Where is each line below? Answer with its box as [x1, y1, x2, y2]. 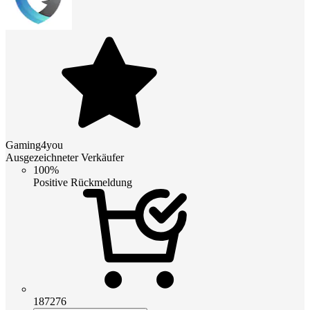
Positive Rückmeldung [33, 176, 132, 188]
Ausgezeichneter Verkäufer [6, 151, 124, 163]
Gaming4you [6, 138, 63, 151]
